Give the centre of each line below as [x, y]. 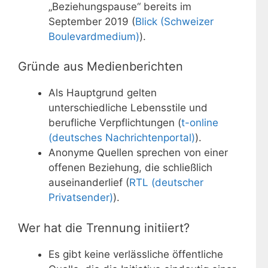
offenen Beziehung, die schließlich [130, 168]
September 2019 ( [92, 21]
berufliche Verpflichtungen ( [115, 123]
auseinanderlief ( [89, 183]
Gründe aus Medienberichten [100, 67]
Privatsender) [81, 198]
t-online [200, 123]
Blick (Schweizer [174, 21]
